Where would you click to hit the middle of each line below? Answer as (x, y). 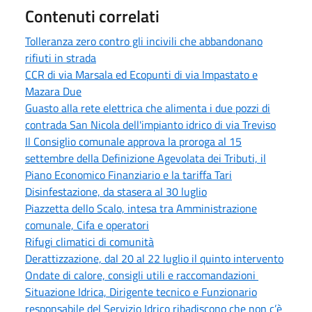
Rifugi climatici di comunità (89, 241)
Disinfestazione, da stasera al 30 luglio (116, 191)
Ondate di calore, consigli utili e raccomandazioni (142, 275)
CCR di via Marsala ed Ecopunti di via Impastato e (141, 74)
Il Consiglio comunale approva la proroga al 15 (133, 141)
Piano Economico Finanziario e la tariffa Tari (128, 174)
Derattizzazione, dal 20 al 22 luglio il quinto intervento (154, 258)
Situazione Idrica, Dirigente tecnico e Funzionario (141, 291)
